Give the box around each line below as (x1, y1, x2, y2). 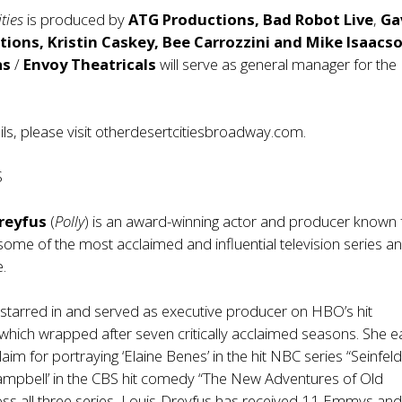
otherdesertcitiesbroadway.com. (95, 121, 307, 143)
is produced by (27, 9, 129, 31)
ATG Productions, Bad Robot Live (128, 9, 374, 31)
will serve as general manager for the (156, 54, 398, 75)
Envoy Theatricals (23, 54, 157, 75)
